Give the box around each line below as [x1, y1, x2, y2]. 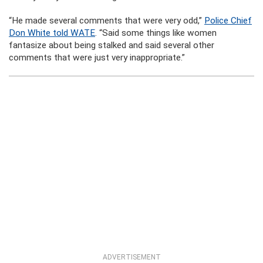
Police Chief [204, 15, 252, 26]
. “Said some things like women [95, 28, 217, 38]
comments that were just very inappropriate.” [9, 52, 185, 63]
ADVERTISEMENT [102, 253, 161, 261]
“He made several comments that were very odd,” [9, 15, 204, 26]
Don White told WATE [9, 28, 95, 38]
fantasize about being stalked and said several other [9, 40, 214, 50]
